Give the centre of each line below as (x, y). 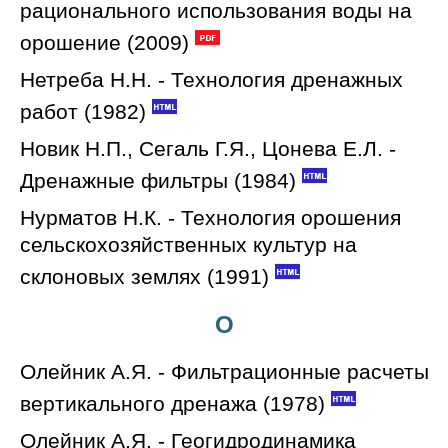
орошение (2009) (104, 42)
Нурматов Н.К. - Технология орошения (210, 217)
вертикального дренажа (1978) (172, 403)
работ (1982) (83, 111)
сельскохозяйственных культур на (188, 244)
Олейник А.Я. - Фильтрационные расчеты (224, 371)
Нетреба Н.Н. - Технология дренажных (211, 79)
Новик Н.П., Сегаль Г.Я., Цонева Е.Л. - (208, 148)
